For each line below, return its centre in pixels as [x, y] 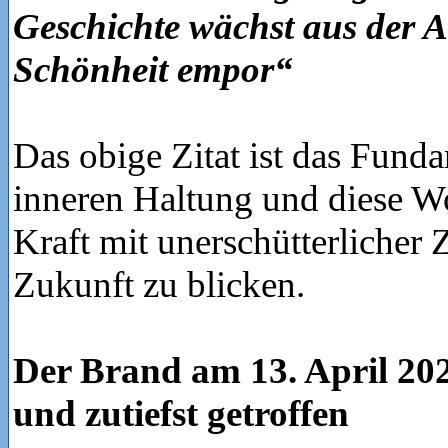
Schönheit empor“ [153, 69]
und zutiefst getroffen [181, 413]
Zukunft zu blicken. [159, 284]
